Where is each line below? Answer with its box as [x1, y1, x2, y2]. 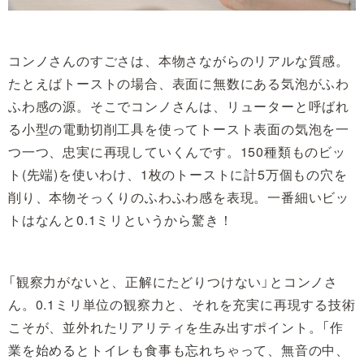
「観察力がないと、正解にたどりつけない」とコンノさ [8, 271, 338, 291]
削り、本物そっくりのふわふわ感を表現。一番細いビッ [8, 187, 349, 206]
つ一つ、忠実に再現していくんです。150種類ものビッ [8, 141, 346, 161]
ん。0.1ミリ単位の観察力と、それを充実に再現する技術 [8, 294, 356, 314]
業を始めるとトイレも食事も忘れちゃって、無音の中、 [8, 340, 349, 359]
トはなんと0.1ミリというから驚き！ [8, 210, 233, 229]
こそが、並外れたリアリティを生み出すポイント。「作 [8, 317, 344, 336]
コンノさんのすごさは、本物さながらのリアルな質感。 [8, 50, 349, 70]
